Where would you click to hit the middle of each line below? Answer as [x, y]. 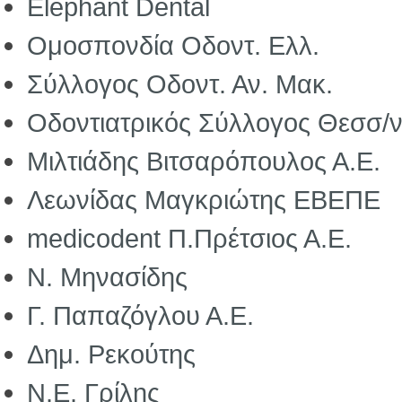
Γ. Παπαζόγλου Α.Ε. [140, 315]
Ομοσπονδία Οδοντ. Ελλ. [173, 45]
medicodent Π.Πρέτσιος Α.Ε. [189, 238]
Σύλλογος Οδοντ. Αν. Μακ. [180, 84]
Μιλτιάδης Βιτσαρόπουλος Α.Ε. [204, 161]
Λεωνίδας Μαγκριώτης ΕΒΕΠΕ [204, 200]
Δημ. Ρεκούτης [111, 354]
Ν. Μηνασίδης [107, 277]
